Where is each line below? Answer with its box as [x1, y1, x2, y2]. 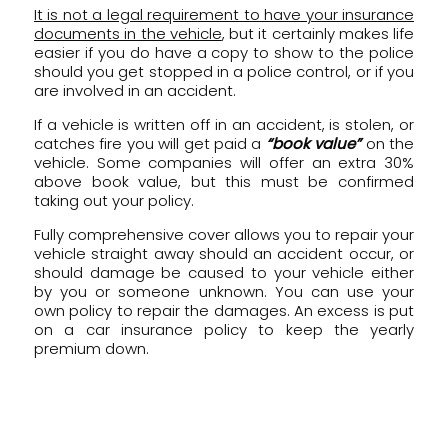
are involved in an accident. [34, 80, 236, 101]
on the [361, 133, 415, 154]
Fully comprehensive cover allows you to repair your [34, 224, 414, 245]
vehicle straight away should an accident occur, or [34, 243, 414, 264]
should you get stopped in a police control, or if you [34, 61, 414, 82]
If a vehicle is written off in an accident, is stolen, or [34, 114, 414, 135]
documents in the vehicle [34, 23, 222, 44]
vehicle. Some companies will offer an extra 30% [34, 152, 414, 173]
